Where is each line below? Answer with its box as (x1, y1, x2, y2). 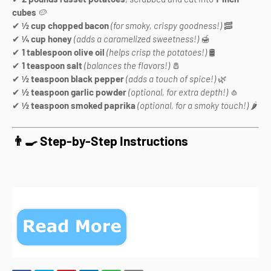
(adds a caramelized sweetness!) (74, 33, 199, 44)
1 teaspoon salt (22, 59, 82, 71)
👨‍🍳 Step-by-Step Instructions (12, 133, 188, 148)
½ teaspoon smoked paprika (22, 99, 135, 111)
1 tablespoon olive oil (22, 46, 105, 57)
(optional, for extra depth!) (128, 86, 228, 97)
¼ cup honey (22, 33, 72, 44)
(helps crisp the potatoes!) (106, 46, 207, 57)
